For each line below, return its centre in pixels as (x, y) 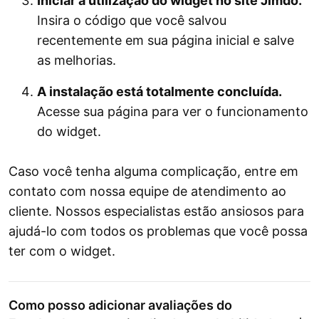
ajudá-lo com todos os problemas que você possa (158, 231)
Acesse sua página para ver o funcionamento (173, 112)
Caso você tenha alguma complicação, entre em (153, 172)
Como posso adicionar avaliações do (120, 305)
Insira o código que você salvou (132, 21)
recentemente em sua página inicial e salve (166, 41)
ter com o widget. (62, 251)
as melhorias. (77, 61)
